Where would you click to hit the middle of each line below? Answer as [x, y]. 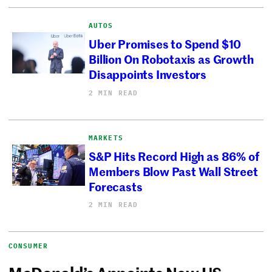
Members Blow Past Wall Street [173, 171]
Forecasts [116, 186]
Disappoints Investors [148, 74]
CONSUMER [28, 246]
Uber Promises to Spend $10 [165, 44]
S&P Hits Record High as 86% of [174, 156]
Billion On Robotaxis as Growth [171, 59]
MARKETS [106, 138]
